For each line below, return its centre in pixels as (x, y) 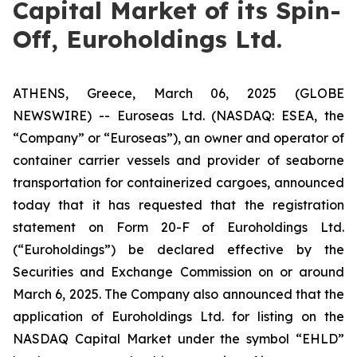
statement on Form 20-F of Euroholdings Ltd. (178, 227)
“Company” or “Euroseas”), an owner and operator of (178, 138)
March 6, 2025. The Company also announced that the (178, 294)
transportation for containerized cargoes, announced (178, 182)
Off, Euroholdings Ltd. (147, 39)
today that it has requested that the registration (178, 205)
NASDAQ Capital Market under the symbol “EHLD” (178, 339)
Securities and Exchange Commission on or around (178, 272)
